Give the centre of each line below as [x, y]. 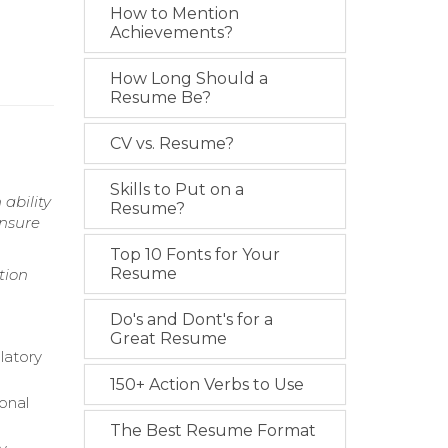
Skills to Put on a [176, 190]
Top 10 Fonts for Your [194, 255]
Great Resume [168, 339]
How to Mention [174, 14]
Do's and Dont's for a [191, 320]
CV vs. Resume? [171, 144]
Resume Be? [160, 98]
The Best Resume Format [212, 431]
